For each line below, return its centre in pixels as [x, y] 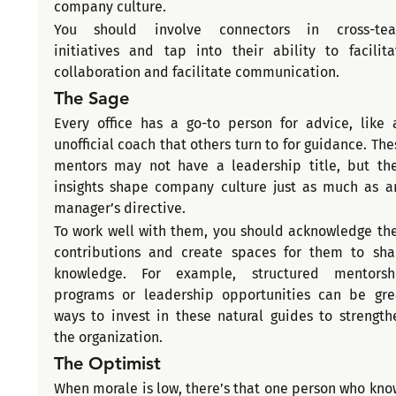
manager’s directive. [119, 209]
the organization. [108, 338]
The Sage [91, 99]
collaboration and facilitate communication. [196, 72]
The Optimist [107, 364]
